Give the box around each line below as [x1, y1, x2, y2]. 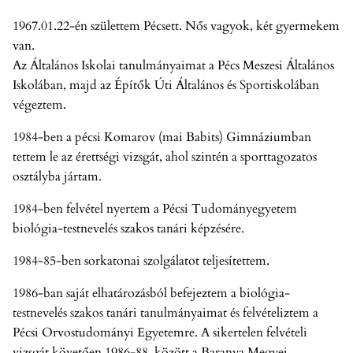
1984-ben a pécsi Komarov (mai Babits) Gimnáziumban [13, 128, 311, 146]
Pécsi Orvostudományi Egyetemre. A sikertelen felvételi [13, 324, 307, 341]
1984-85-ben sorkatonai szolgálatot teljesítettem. [13, 252, 269, 269]
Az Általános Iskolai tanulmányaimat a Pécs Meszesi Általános [13, 57, 334, 74]
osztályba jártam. [13, 168, 102, 185]
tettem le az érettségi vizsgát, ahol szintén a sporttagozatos [13, 148, 317, 165]
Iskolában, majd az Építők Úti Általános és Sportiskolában [13, 76, 319, 94]
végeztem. [13, 96, 66, 113]
